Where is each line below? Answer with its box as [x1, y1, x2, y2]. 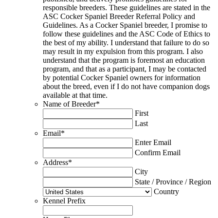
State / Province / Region [135, 178, 211, 186]
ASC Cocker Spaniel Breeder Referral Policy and [43, 12, 195, 21]
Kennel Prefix [43, 197, 86, 205]
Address [43, 158, 68, 167]
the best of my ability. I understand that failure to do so [43, 38, 209, 47]
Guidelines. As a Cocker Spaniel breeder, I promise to [43, 21, 207, 30]
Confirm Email [135, 148, 181, 157]
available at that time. [43, 91, 108, 100]
